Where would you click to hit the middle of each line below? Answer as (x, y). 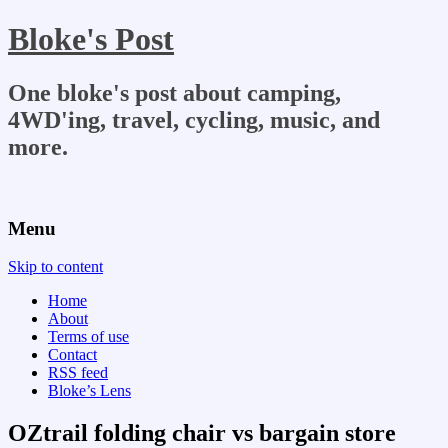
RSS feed (78, 373)
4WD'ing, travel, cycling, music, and (194, 119)
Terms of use (88, 337)
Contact (72, 355)
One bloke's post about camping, (174, 92)
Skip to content (55, 267)
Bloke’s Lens (89, 391)
